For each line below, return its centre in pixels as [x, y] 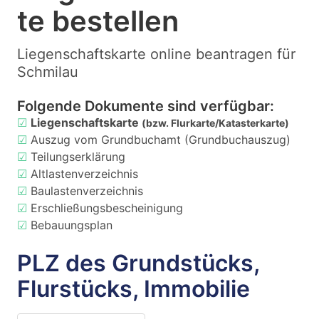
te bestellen [98, 21]
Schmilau [48, 72]
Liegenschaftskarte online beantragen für [156, 54]
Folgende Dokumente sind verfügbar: [146, 106]
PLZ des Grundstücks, [138, 263]
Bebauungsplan [72, 225]
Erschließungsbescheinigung [107, 208]
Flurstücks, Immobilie [134, 289]
